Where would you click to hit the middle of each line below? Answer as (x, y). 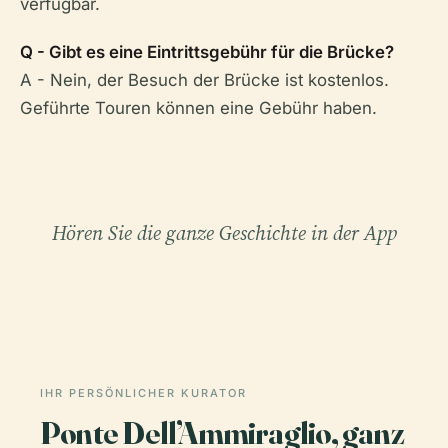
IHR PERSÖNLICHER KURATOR (143, 392)
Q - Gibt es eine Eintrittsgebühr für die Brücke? (207, 51)
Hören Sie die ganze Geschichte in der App (224, 232)
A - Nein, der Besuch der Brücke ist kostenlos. (204, 79)
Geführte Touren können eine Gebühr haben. (198, 107)
